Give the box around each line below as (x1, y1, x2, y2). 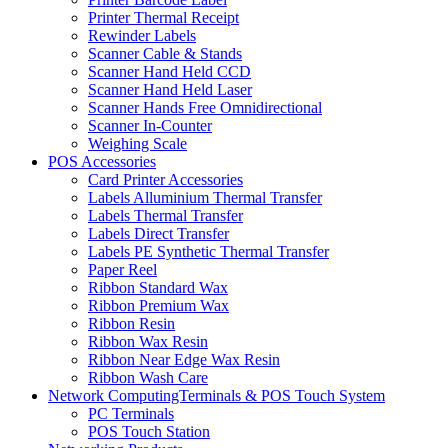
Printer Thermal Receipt (88, 9, 239, 27)
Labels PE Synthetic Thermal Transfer (88, 243, 329, 261)
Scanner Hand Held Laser (88, 81, 252, 99)
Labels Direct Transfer (88, 225, 229, 243)
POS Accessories (48, 153, 156, 171)
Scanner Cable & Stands (88, 45, 242, 63)
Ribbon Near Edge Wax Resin (88, 351, 280, 369)
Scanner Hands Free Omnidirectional (88, 99, 322, 117)
